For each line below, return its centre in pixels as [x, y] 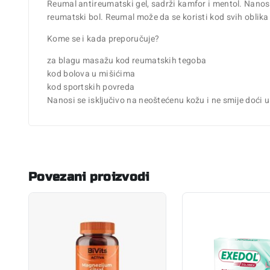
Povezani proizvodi [89, 177]
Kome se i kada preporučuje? [103, 39]
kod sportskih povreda [91, 87]
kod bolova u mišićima [91, 74]
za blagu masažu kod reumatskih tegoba [127, 60]
